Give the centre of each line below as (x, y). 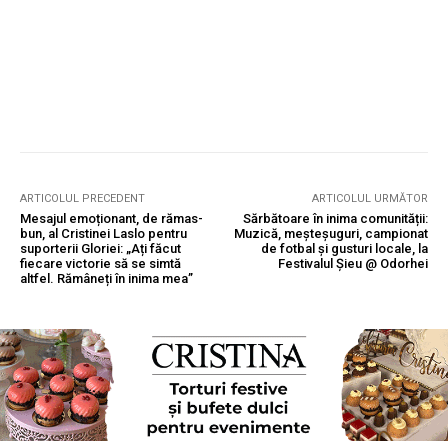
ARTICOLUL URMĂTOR (369, 198)
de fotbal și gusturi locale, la (344, 248)
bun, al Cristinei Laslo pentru (103, 233)
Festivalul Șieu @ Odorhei (352, 263)
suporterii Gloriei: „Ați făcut (100, 248)
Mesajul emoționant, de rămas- (111, 218)
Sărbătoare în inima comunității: (335, 218)
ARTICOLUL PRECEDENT (82, 198)
